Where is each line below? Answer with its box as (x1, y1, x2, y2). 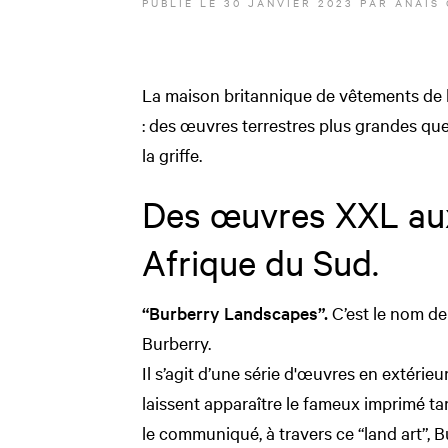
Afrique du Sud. (142, 239, 379, 284)
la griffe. (142, 142, 202, 166)
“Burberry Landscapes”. (142, 300, 328, 324)
